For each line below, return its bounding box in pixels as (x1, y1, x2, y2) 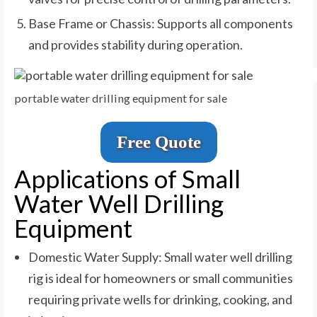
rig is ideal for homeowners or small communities (28, 270, 293, 287)
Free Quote (116, 132, 201, 151)
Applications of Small (14, 163, 241, 193)
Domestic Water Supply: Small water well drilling (28, 249, 292, 265)
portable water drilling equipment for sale (14, 91, 227, 105)
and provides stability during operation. (28, 36, 243, 52)
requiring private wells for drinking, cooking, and (28, 292, 292, 308)
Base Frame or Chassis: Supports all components (28, 15, 293, 31)
